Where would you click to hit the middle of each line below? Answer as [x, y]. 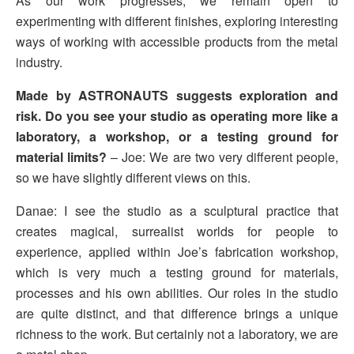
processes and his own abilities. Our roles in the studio [177, 293]
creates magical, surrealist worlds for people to [177, 232]
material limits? [62, 157]
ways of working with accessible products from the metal [177, 42]
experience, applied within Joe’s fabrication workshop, [177, 252]
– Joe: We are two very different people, [223, 157]
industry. [39, 62]
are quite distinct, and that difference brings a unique [177, 314]
